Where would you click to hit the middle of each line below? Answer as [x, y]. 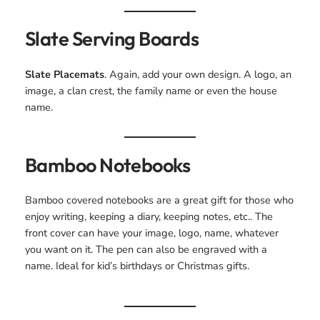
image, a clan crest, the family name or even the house [151, 90]
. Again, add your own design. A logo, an [197, 74]
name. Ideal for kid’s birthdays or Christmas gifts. [137, 266]
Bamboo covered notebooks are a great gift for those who [159, 200]
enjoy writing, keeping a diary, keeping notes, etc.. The [149, 217]
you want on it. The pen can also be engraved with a [146, 250]
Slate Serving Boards [111, 39]
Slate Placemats [64, 74]
